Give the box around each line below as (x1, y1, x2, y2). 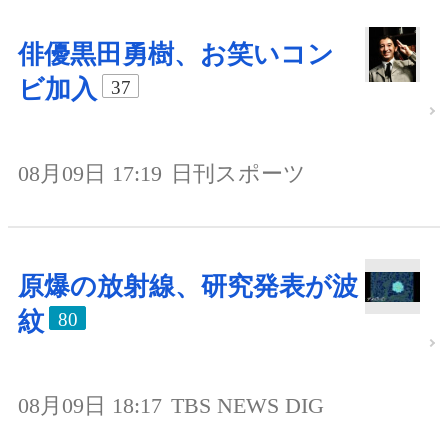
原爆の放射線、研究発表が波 (18, 272, 358, 302)
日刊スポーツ (171, 161, 306, 187)
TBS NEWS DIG (171, 393, 324, 418)
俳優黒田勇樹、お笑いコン (18, 40, 334, 70)
